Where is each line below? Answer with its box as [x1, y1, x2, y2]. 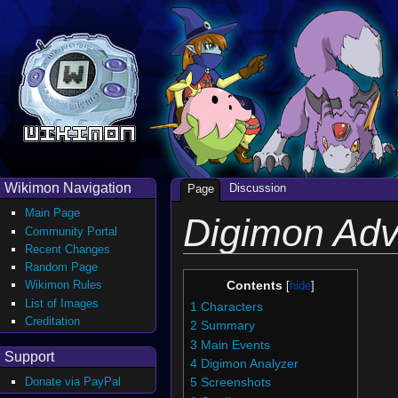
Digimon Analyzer [200, 357, 298, 371]
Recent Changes [25, 242, 111, 256]
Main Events [200, 338, 270, 352]
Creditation [25, 314, 81, 328]
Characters [200, 300, 263, 314]
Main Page [25, 206, 81, 220]
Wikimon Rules [25, 278, 103, 292]
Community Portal [25, 224, 118, 238]
